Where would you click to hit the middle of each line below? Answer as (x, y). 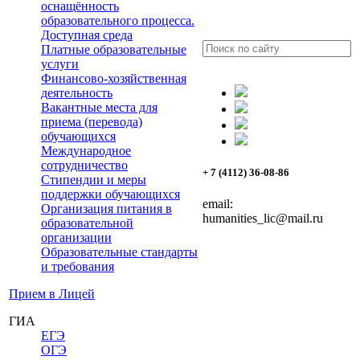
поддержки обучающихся (110, 194)
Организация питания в (106, 208)
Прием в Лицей (52, 293)
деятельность (77, 92)
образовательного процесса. (118, 20)
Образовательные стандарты (119, 252)
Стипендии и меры (94, 179)
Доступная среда (87, 35)
